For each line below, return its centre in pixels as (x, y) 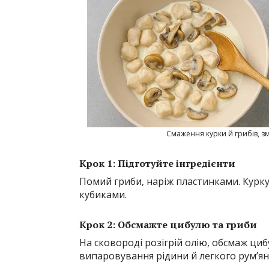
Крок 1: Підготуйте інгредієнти (157, 163)
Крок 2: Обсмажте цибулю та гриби (168, 224)
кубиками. (103, 194)
